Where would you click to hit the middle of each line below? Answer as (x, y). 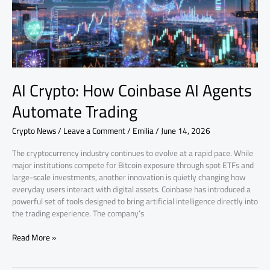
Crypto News (34, 131)
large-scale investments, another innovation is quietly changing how (129, 177)
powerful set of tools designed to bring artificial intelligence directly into (135, 201)
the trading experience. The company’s (78, 213)
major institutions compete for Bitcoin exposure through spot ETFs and (133, 165)
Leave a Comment (94, 131)
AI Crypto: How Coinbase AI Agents (132, 90)
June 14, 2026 (186, 131)
